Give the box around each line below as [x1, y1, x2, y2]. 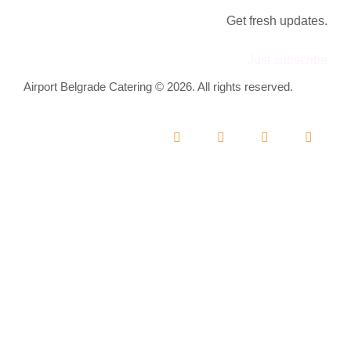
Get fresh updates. [226, 13, 327, 27]
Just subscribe [248, 52, 327, 67]
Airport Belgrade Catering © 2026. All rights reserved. [24, 80, 293, 94]
